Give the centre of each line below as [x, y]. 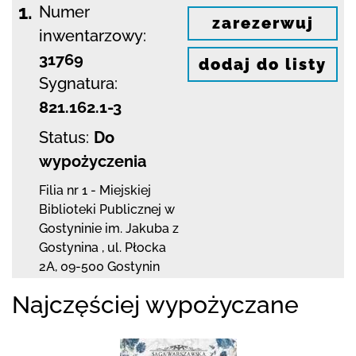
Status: [64, 137]
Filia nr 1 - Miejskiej [95, 190]
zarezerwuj [263, 23]
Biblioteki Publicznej [100, 209]
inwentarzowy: [93, 35]
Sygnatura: [78, 83]
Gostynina [70, 247]
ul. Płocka [137, 247]
